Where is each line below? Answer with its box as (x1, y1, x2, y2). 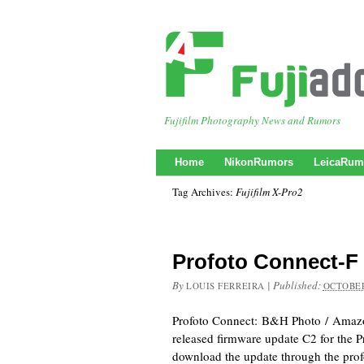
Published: (272, 278, 323, 292)
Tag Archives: (172, 184, 236, 199)
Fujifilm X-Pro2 (236, 184, 303, 199)
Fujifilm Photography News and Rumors (164, 113, 340, 128)
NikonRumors (224, 156, 293, 168)
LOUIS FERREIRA (186, 279, 265, 292)
